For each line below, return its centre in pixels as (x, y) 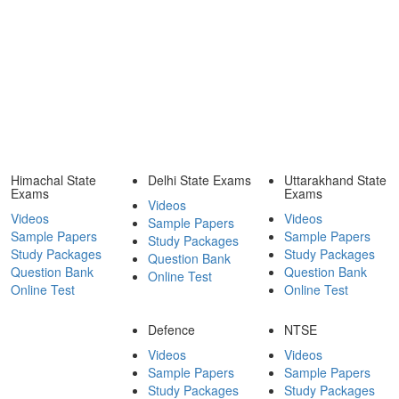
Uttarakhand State (335, 179)
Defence (171, 329)
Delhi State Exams (199, 179)
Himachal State (54, 179)
